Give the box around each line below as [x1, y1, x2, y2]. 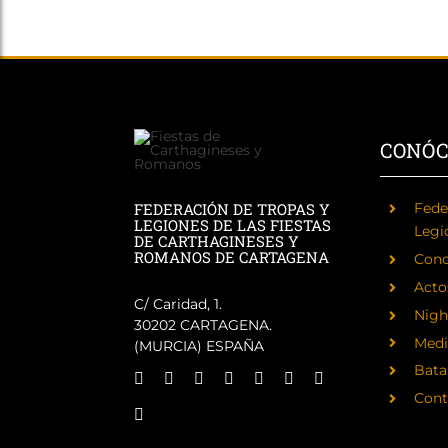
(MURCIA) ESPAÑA [134, 337, 265, 355]
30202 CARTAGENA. [134, 316, 273, 334]
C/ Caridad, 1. [134, 295, 223, 313]
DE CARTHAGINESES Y [134, 231, 300, 251]
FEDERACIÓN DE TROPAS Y [134, 199, 331, 219]
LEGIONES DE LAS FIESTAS [134, 215, 332, 235]
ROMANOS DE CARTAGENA [134, 247, 330, 267]
